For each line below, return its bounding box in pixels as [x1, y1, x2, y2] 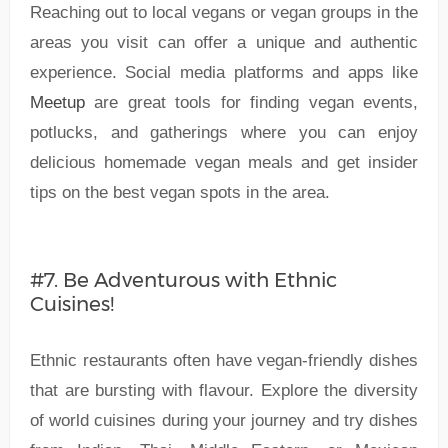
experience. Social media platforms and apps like [29, 62, 419, 82]
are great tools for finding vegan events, [84, 92, 419, 112]
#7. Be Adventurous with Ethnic [29, 267, 337, 292]
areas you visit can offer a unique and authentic [29, 32, 419, 52]
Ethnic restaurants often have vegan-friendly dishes [29, 350, 419, 370]
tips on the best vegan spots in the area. [29, 182, 330, 202]
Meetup [29, 92, 85, 112]
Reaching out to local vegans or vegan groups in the [29, 2, 419, 22]
